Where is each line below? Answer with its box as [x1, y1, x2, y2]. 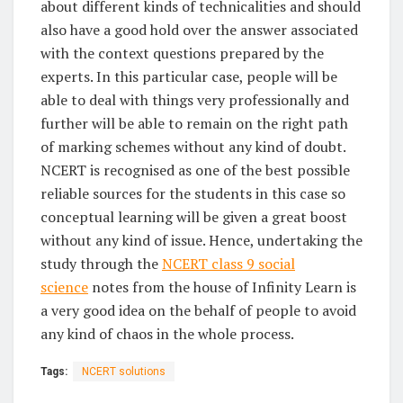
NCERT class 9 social [162, 253, 295, 273]
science [40, 276, 88, 297]
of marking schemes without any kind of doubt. [40, 136, 345, 157]
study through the [40, 253, 162, 273]
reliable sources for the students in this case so [40, 183, 345, 203]
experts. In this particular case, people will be [40, 66, 337, 86]
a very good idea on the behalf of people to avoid [40, 300, 356, 320]
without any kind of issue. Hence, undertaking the [40, 229, 363, 250]
